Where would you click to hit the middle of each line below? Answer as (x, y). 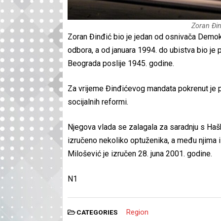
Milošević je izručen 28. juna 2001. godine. (140, 153)
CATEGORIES (97, 212)
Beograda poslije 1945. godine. (121, 63)
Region (137, 212)
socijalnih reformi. (98, 102)
